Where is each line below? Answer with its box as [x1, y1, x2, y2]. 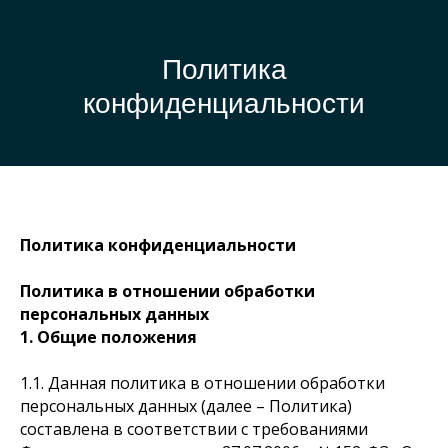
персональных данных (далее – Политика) [20, 395, 352, 417]
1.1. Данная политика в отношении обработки [20, 372, 385, 394]
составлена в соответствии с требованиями [20, 418, 368, 440]
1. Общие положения [20, 326, 197, 348]
